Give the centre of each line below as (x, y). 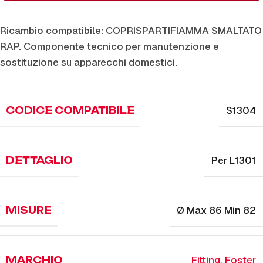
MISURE (29, 210)
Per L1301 (234, 160)
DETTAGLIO (39, 160)
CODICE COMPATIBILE (70, 110)
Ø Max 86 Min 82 (216, 210)
